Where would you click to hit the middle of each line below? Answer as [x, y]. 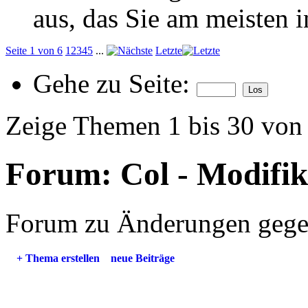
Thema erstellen [61, 258]
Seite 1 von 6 [34, 51]
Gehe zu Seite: [115, 84]
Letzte [169, 51]
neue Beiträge [143, 258]
